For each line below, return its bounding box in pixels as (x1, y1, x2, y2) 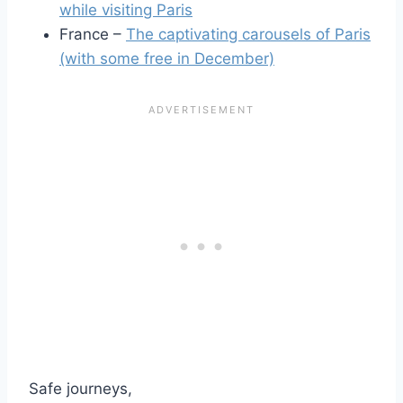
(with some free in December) (59, 49, 274, 67)
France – (59, 24, 126, 43)
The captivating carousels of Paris (126, 24, 371, 43)
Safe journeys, (29, 379, 132, 398)
